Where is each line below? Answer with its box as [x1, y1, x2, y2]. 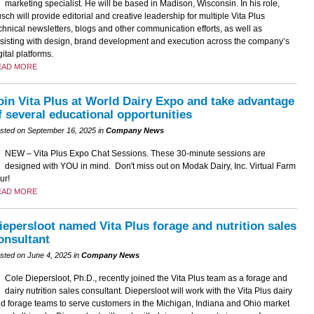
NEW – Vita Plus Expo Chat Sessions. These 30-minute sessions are [4, 148, 266, 158]
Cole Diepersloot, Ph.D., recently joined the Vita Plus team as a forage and [4, 273, 287, 283]
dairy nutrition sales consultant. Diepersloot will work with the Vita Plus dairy [4, 285, 292, 296]
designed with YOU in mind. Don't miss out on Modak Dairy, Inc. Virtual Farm [4, 161, 296, 171]
